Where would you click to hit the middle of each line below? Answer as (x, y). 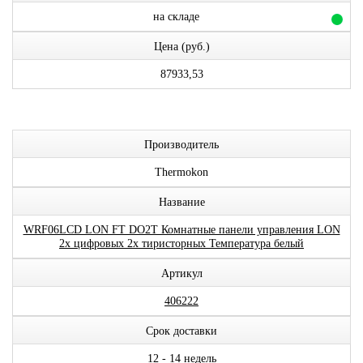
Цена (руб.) (181, 47)
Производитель (181, 145)
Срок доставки (181, 331)
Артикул (181, 273)
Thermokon (181, 172)
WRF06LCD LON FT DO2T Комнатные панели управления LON (181, 230)
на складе (176, 17)
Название (181, 202)
